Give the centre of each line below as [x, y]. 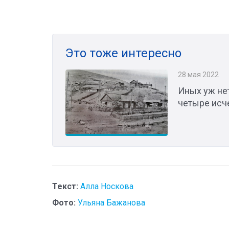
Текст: [65, 187]
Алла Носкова [107, 187]
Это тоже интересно [123, 53]
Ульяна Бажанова [111, 203]
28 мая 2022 [198, 75]
